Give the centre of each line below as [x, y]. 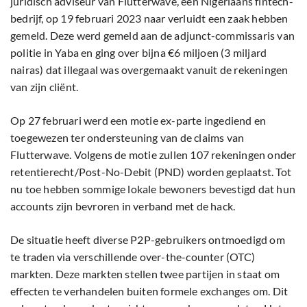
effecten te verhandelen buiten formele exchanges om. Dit [149, 291]
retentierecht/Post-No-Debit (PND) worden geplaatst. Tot [151, 172]
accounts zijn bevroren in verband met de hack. [123, 206]
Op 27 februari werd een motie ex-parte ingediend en [138, 121]
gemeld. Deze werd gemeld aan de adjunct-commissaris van [153, 36]
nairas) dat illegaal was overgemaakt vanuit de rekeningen [149, 70]
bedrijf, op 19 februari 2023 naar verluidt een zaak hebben [149, 19]
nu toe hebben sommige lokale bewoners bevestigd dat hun [153, 189]
